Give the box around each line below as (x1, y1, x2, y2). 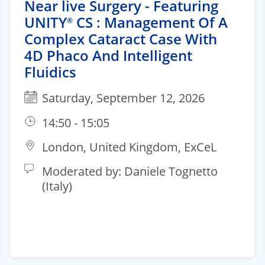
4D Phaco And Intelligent (24, 45, 192, 65)
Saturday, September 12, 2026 (42, 89, 205, 106)
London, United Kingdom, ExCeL (42, 138, 216, 155)
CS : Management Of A (73, 12, 228, 32)
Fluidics (24, 62, 76, 82)
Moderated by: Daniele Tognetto (42, 163, 218, 179)
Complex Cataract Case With (24, 28, 217, 49)
